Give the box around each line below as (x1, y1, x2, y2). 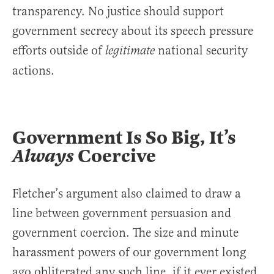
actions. (12, 63, 54, 78)
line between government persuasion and (12, 206, 231, 221)
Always (12, 144, 78, 168)
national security (158, 43, 248, 58)
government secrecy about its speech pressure (12, 23, 253, 39)
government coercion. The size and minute (12, 225, 239, 240)
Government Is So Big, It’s (12, 126, 236, 149)
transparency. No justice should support (12, 4, 224, 19)
